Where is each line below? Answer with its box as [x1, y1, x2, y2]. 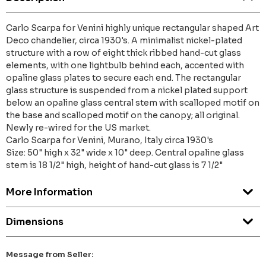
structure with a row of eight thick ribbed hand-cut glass [6, 47, 241, 59]
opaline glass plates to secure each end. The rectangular [6, 72, 241, 84]
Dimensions [6, 216, 64, 229]
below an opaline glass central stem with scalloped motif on [6, 97, 259, 109]
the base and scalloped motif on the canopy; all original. [6, 110, 240, 121]
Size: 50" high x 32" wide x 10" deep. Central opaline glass [6, 147, 244, 159]
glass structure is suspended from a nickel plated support [6, 85, 248, 96]
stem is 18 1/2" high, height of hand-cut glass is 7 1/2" [6, 160, 223, 171]
